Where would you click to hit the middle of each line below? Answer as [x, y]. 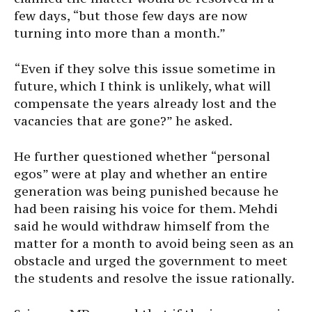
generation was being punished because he [146, 191]
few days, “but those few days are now [131, 15]
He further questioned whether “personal [142, 156]
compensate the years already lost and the [145, 103]
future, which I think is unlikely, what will [142, 86]
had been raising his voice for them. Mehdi [146, 208]
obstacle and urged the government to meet [151, 260]
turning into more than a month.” [120, 33]
